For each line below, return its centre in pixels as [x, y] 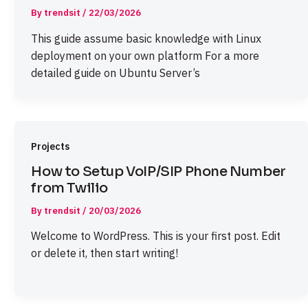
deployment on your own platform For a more [145, 55]
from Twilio [69, 188]
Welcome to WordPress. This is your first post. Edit [156, 236]
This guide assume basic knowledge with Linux [146, 38]
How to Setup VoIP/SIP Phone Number [158, 171]
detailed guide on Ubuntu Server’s [116, 73]
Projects [51, 146]
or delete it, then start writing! [105, 253]
